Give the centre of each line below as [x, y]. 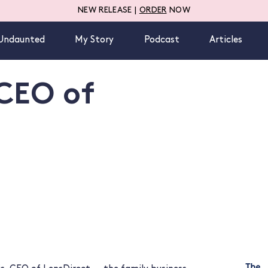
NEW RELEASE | [109, 11]
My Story [95, 40]
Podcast [162, 40]
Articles [226, 40]
